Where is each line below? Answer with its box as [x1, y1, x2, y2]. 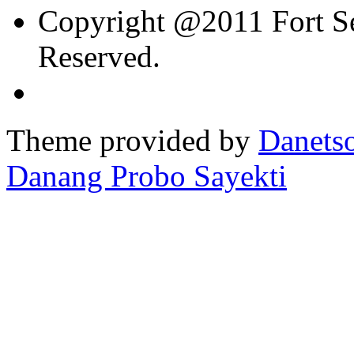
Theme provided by [6, 122, 258, 157]
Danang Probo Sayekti [6, 158, 287, 193]
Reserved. [38, 39, 160, 73]
